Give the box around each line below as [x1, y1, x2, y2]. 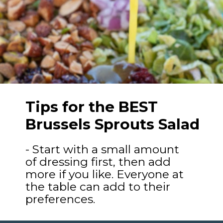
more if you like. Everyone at [25, 167, 184, 181]
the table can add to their [25, 179, 171, 194]
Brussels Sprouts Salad [25, 115, 200, 133]
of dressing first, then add [25, 154, 171, 169]
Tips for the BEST [25, 98, 158, 116]
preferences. [25, 192, 96, 206]
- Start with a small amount [25, 142, 180, 156]
